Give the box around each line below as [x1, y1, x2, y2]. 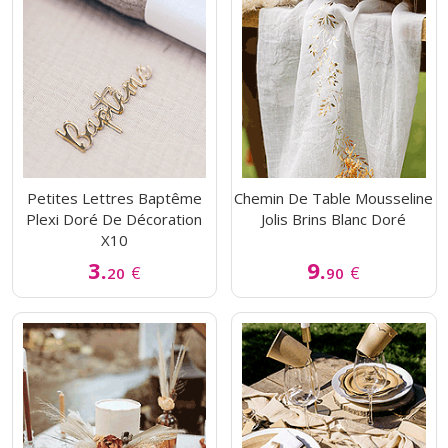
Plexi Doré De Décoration [26, 209, 203, 230]
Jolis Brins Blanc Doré [261, 209, 407, 230]
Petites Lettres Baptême [26, 188, 202, 209]
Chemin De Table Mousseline [234, 188, 434, 209]
